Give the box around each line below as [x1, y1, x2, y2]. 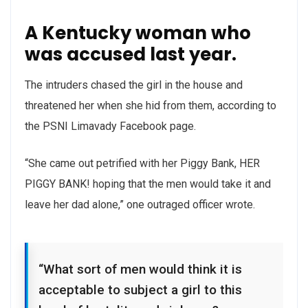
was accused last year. [25, 41, 236, 67]
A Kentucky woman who [25, 20, 251, 45]
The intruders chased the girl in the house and [25, 78, 243, 91]
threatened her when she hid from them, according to [25, 98, 276, 112]
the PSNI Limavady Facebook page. [25, 119, 196, 133]
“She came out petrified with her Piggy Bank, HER [25, 156, 260, 170]
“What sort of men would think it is [38, 261, 242, 277]
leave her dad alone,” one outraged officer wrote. [25, 197, 255, 211]
